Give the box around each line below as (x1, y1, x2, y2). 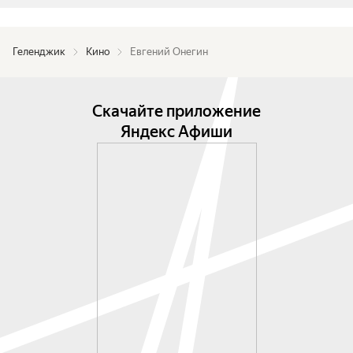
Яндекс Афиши (121, 122, 232, 141)
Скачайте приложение (92, 102, 261, 121)
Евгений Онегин (130, 46, 208, 58)
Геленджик (13, 46, 65, 58)
